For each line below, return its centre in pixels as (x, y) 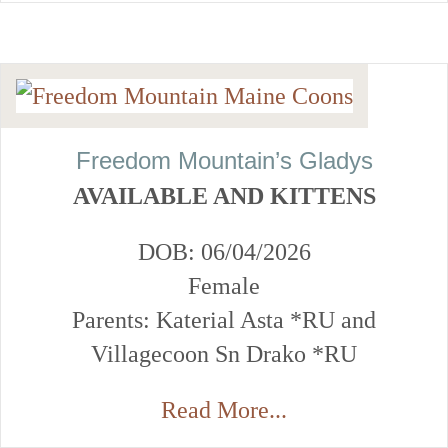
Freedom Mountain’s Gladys (224, 161)
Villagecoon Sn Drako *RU (224, 354)
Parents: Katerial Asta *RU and (224, 320)
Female (224, 286)
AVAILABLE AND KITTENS (224, 196)
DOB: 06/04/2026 (224, 252)
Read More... (224, 410)
